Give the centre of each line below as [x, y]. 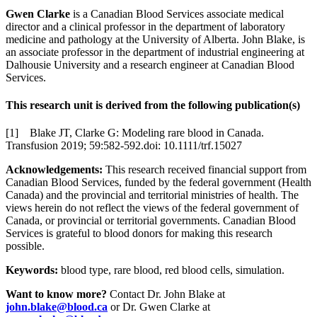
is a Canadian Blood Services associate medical [178, 13]
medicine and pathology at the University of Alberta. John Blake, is [155, 39]
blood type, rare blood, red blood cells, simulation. [171, 270]
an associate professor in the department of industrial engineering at [155, 52]
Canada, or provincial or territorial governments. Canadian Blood [151, 221]
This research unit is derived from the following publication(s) [153, 105]
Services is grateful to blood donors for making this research [139, 234]
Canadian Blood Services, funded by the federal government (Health [158, 183]
